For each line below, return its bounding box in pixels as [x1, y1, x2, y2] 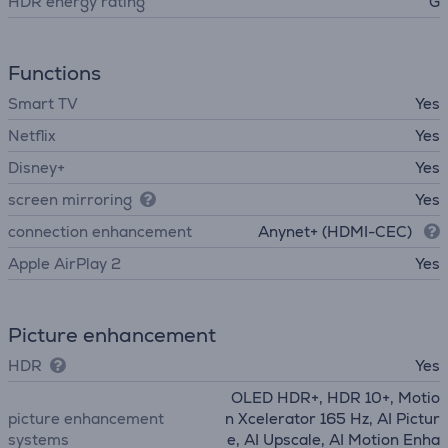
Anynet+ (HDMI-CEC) [258, 222, 416, 241]
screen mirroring [8, 190, 132, 209]
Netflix [8, 126, 56, 145]
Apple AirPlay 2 [8, 254, 121, 273]
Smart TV [8, 94, 78, 113]
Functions [8, 60, 101, 86]
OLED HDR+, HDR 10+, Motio [231, 388, 440, 407]
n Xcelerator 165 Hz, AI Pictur [225, 409, 440, 428]
